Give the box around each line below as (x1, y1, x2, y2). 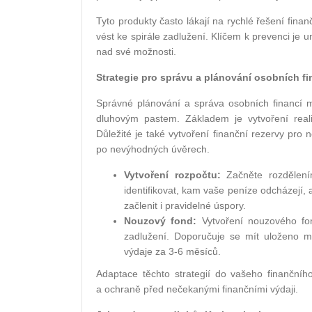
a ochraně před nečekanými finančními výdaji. (96, 283, 298, 295)
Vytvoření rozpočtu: (124, 169, 221, 181)
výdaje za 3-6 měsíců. (124, 246, 221, 258)
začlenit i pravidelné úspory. (124, 200, 246, 212)
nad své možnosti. (96, 46, 176, 58)
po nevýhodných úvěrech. (96, 143, 210, 155)
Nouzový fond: (124, 215, 197, 227)
